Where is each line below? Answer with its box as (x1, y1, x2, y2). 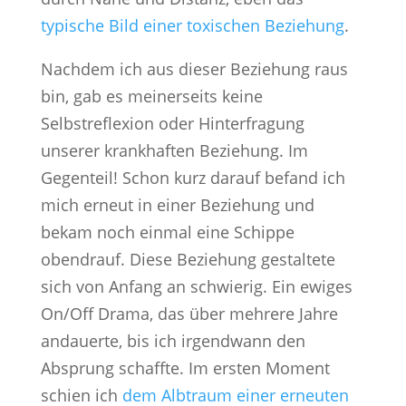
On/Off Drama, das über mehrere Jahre (40, 303, 338, 325)
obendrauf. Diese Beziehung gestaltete (40, 248, 335, 271)
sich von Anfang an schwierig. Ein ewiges (40, 275, 353, 298)
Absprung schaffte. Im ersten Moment (40, 357, 330, 380)
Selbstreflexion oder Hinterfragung (40, 112, 304, 135)
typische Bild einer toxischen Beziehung (40, 14, 344, 37)
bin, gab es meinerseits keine (40, 85, 263, 108)
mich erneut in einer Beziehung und (40, 194, 314, 217)
